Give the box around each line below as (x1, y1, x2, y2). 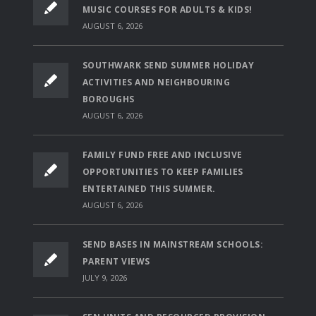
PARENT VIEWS (82, 255, 150, 267)
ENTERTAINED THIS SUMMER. (82, 182, 216, 195)
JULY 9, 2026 (82, 272, 127, 283)
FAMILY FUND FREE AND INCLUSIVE (82, 148, 243, 161)
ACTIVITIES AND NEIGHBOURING (82, 75, 230, 88)
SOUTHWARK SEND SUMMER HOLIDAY (82, 59, 254, 71)
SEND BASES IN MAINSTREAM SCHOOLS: (82, 238, 263, 250)
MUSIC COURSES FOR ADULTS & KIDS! (82, 3, 253, 16)
